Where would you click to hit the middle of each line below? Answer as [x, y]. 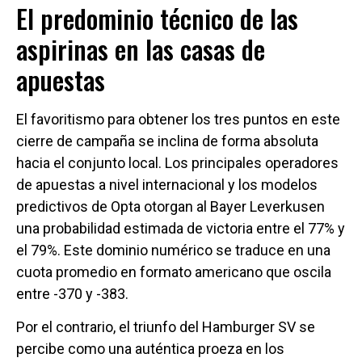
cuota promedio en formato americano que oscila [174, 271]
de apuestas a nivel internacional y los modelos [167, 184]
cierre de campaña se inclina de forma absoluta [167, 141]
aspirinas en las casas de [141, 48]
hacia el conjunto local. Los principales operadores [177, 162]
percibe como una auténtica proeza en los [150, 349]
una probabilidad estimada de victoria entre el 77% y [181, 228]
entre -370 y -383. [72, 293]
